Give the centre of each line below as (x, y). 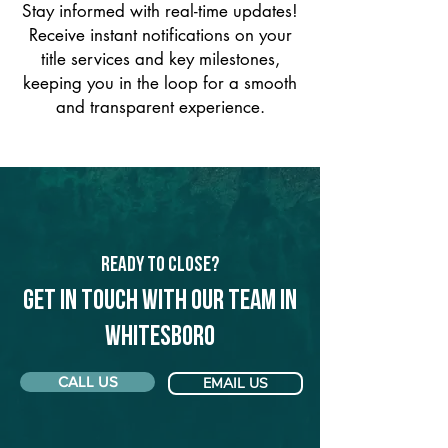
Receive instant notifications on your (160, 35)
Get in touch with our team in (160, 302)
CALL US (87, 381)
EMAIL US (235, 383)
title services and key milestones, (160, 59)
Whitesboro (160, 338)
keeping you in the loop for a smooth (160, 83)
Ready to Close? (160, 265)
